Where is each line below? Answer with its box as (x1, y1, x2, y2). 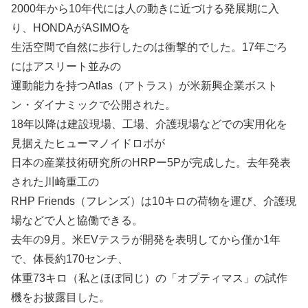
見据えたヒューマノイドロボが (11, 137, 165, 149)
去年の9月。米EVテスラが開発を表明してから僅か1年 (11, 234, 280, 245)
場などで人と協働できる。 (11, 214, 143, 226)
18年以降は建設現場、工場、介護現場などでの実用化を (11, 118, 287, 130)
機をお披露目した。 (11, 291, 110, 303)
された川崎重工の (11, 176, 99, 188)
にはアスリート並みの (11, 60, 121, 72)
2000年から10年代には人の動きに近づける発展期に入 (11, 3, 279, 14)
